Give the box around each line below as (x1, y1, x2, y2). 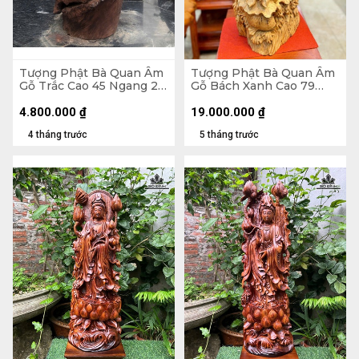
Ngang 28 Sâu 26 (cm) (191, 91, 317, 106)
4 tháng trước (28, 129, 87, 141)
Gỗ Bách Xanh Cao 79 (191, 78, 315, 93)
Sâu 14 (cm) (19, 91, 83, 106)
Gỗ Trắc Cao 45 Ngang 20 (19, 78, 166, 93)
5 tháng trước (200, 129, 259, 141)
